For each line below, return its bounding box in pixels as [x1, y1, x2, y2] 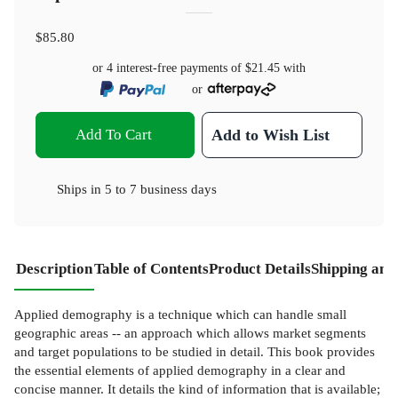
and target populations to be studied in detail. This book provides [14, 344, 375, 360]
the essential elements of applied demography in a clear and [14, 362, 346, 378]
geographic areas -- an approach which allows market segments [14, 325, 366, 341]
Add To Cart [75, 126, 152, 144]
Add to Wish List [211, 126, 330, 145]
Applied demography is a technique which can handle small [14, 306, 346, 322]
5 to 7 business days [105, 181, 217, 197]
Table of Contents [94, 260, 209, 278]
